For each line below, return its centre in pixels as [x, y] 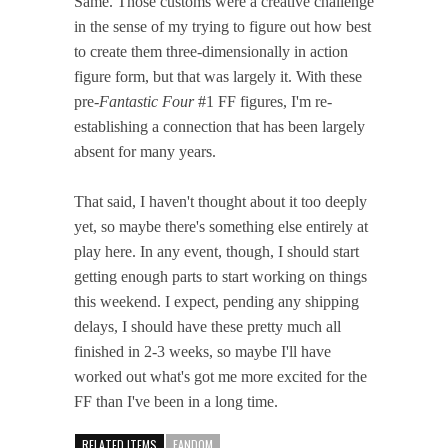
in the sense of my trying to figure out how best [222, 26]
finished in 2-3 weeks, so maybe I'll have [202, 351]
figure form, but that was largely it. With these [218, 76]
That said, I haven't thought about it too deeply [220, 201]
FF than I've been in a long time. [176, 401]
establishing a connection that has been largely [219, 126]
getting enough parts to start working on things [220, 276]
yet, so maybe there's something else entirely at [221, 226]
